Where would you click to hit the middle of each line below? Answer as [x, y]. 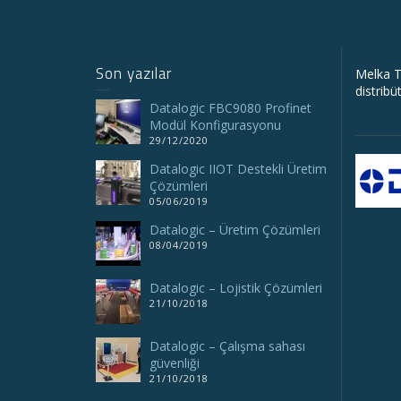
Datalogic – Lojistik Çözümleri [236, 287]
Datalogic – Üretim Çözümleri [235, 229]
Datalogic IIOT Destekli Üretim [238, 168]
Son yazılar [134, 73]
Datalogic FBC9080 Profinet [230, 107]
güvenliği [175, 363]
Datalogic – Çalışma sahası [227, 346]
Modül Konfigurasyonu [215, 124]
